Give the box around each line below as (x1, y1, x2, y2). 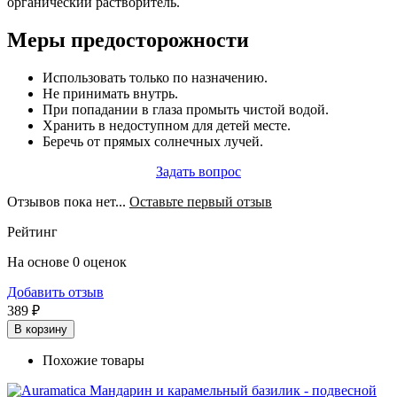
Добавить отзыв (7, 284, 104, 300)
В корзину (14, 322, 67, 336)
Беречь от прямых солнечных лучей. (43, 133, 263, 149)
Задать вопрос (156, 163, 241, 179)
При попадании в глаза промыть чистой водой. (43, 101, 329, 117)
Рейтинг (7, 223, 58, 239)
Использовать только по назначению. (43, 69, 268, 85)
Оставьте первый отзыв (129, 193, 272, 209)
